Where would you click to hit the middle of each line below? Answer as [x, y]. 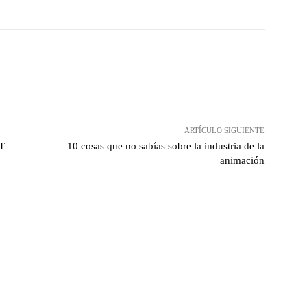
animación [242, 161]
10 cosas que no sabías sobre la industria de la [165, 146]
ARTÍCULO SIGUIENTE [224, 131]
